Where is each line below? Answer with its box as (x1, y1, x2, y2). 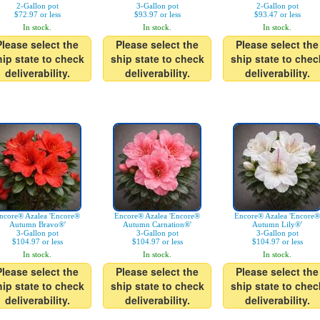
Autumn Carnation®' (123, 220, 191, 229)
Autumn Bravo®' (9, 220, 66, 229)
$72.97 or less (14, 10, 61, 19)
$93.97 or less (134, 10, 181, 19)
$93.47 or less (254, 10, 301, 19)
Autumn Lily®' (252, 220, 302, 229)
